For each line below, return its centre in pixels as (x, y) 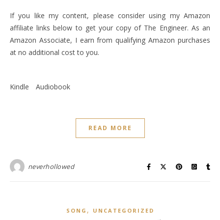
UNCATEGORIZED (123, 210)
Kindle (19, 87)
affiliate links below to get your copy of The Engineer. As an (110, 28)
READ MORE (110, 128)
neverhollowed (51, 166)
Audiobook (53, 87)
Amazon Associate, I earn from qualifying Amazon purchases (110, 40)
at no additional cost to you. (55, 52)
